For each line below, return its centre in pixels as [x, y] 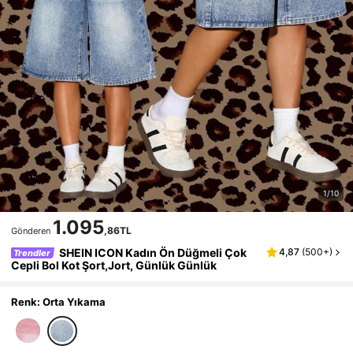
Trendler [32, 253]
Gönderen [31, 231]
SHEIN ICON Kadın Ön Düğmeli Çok [152, 253]
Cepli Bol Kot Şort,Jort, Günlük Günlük [114, 266]
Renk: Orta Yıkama [59, 302]
